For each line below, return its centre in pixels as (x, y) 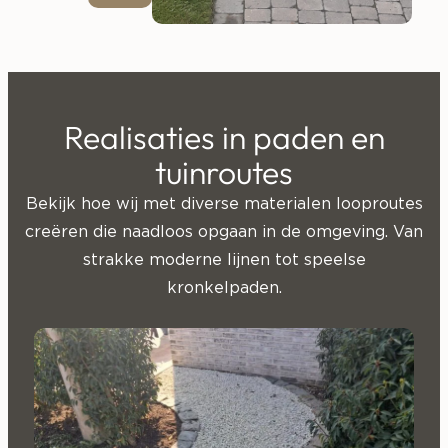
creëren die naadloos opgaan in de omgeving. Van (224, 232)
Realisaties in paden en (224, 137)
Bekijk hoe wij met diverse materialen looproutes (224, 204)
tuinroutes (224, 172)
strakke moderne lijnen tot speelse (224, 260)
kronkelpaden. (224, 288)
